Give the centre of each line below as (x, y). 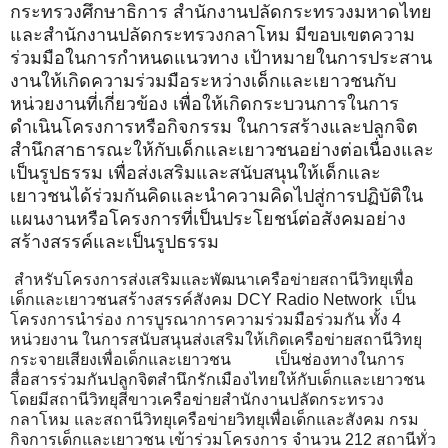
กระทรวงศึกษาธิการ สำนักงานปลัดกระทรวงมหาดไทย (221, 12)
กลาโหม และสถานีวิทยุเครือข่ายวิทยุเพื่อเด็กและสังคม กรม (214, 420)
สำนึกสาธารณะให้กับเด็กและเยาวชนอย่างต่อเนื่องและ (222, 150)
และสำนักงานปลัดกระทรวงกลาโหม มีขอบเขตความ (212, 35)
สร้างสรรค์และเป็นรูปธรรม (117, 242)
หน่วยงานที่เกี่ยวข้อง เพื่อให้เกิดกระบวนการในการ (204, 104)
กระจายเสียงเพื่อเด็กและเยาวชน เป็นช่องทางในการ (207, 360)
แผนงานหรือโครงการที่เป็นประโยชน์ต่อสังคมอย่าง (208, 219)
